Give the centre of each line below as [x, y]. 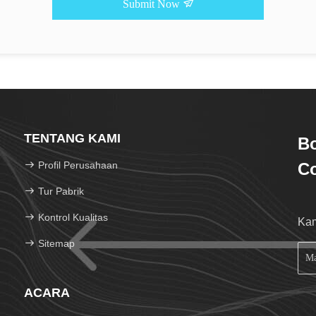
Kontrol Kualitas [72, 217]
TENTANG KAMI [72, 138]
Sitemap [56, 243]
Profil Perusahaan [78, 165]
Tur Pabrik [61, 191]
